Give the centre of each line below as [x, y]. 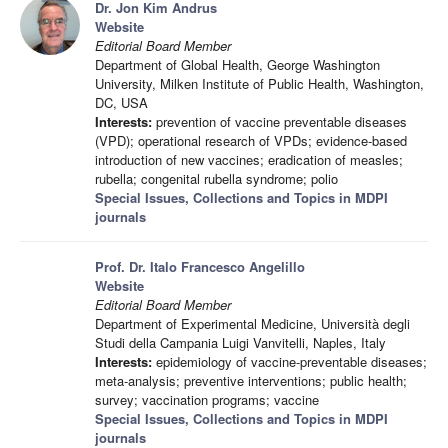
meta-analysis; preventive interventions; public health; [251, 380]
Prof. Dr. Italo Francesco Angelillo [200, 266]
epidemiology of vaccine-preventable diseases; [289, 361]
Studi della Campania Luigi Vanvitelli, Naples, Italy [240, 342]
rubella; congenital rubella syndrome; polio [216, 178]
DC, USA [121, 102]
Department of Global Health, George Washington [237, 64]
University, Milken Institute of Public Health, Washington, [259, 83]
